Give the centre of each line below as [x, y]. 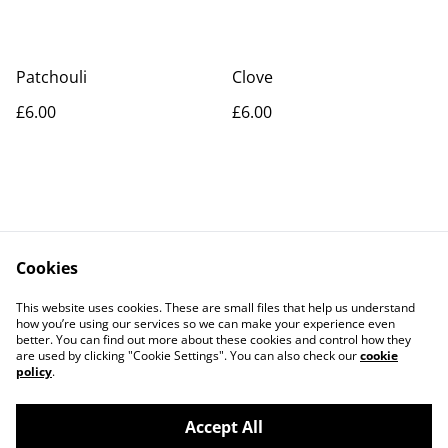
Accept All [223, 427]
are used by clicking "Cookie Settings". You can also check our [188, 355]
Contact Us [142, 298]
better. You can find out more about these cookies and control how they [213, 339]
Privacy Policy [142, 317]
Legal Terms [306, 298]
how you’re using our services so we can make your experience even [205, 323]
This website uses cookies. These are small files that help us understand [215, 307]
